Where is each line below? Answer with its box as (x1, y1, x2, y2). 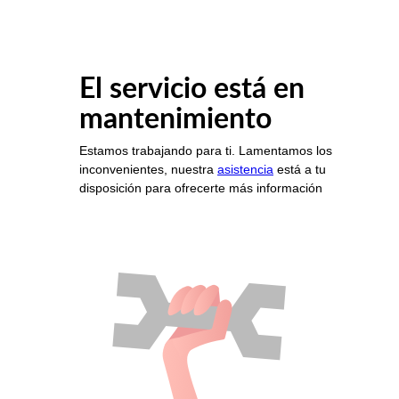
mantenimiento (79, 105, 272, 134)
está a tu (273, 162, 326, 177)
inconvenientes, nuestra (79, 162, 217, 177)
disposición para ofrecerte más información (79, 181, 322, 196)
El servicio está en (79, 75, 305, 104)
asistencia (217, 162, 273, 177)
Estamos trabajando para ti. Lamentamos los (79, 143, 332, 159)
